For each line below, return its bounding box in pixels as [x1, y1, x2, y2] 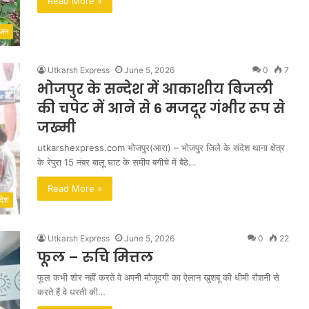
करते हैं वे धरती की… [37, 286, 106, 297]
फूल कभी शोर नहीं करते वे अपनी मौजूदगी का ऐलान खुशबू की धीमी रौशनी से [37, 272, 279, 283]
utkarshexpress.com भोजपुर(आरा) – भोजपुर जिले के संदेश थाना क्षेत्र [37, 142, 285, 153]
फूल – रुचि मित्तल [37, 248, 153, 267]
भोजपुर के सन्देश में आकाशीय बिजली [37, 79, 273, 99]
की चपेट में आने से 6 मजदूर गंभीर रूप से [37, 99, 285, 118]
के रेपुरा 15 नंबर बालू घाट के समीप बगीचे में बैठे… [37, 157, 196, 168]
